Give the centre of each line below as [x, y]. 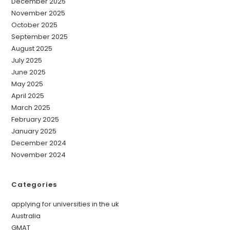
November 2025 [39, 13]
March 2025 [31, 107]
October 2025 [35, 25]
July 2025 [27, 60]
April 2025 [28, 95]
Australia [26, 216]
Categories [34, 184]
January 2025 [34, 131]
